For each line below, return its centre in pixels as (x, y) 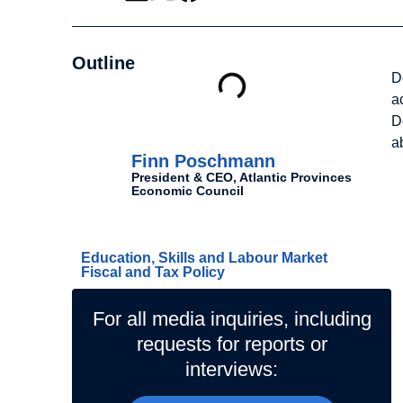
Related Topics (187, 235)
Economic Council (188, 190)
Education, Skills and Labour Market (204, 258)
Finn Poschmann (203, 161)
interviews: (232, 370)
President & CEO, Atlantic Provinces (242, 177)
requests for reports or (232, 345)
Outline (103, 63)
